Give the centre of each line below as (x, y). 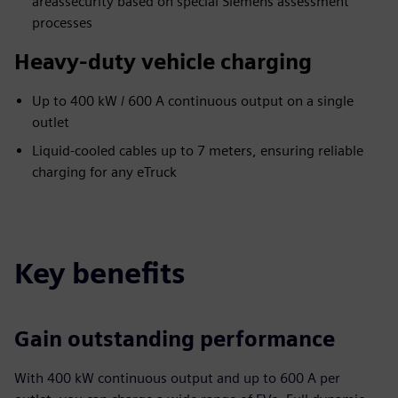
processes (62, 23)
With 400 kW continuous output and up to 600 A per (177, 378)
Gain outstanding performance (175, 339)
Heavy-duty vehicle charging (163, 62)
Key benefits (99, 273)
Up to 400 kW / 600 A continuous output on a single (193, 101)
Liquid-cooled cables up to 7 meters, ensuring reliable (198, 151)
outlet (51, 122)
